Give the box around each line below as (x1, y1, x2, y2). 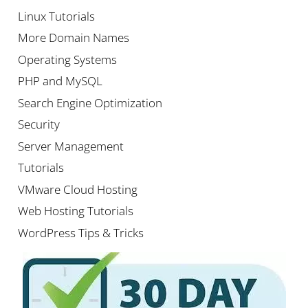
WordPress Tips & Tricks (17, 224, 144, 241)
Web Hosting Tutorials (17, 203, 133, 219)
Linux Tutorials (17, 8, 95, 24)
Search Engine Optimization (17, 94, 162, 111)
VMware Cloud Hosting (17, 181, 137, 197)
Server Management (17, 137, 124, 154)
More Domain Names (17, 30, 129, 46)
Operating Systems (17, 51, 117, 67)
